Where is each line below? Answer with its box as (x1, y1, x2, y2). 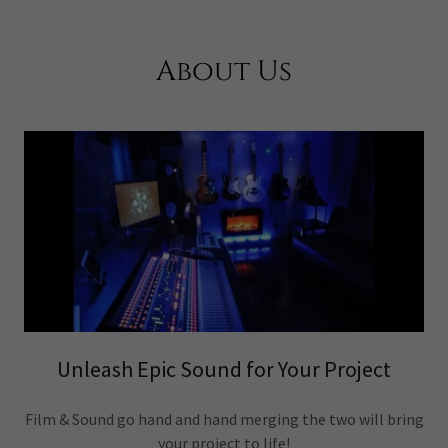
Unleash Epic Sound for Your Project (57, 354, 391, 383)
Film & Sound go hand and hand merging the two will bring (24, 408, 424, 429)
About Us (156, 53, 292, 91)
